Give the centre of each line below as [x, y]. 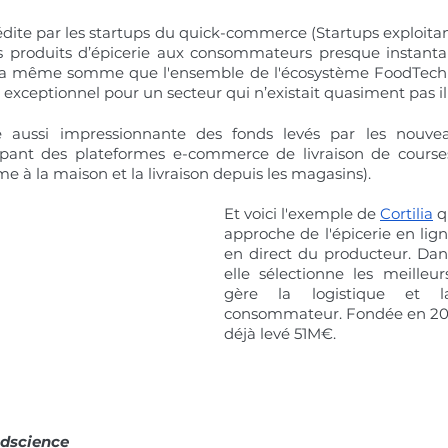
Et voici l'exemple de [302, 213]
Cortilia [406, 213]
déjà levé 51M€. [280, 333]
